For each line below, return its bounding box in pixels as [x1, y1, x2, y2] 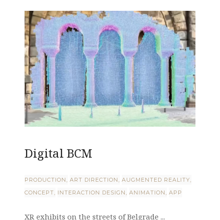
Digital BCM [25, 145, 92, 162]
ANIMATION [129, 189, 165, 196]
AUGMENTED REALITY [122, 176, 190, 184]
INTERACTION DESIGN [57, 189, 126, 196]
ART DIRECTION [70, 176, 118, 184]
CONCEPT [25, 189, 54, 196]
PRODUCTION [25, 176, 66, 184]
